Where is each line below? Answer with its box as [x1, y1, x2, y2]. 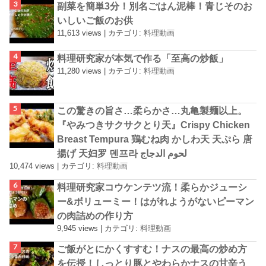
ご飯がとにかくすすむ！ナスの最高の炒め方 [57, 243, 248, 255]
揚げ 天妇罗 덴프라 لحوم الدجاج [140, 148, 188, 159]
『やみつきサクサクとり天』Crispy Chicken [57, 119, 251, 131]
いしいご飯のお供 [57, 14, 134, 26]
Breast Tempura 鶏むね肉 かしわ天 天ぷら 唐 [57, 134, 253, 145]
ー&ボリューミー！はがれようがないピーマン [57, 195, 255, 207]
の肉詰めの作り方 [57, 210, 134, 221]
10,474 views [9, 161, 55, 171]
